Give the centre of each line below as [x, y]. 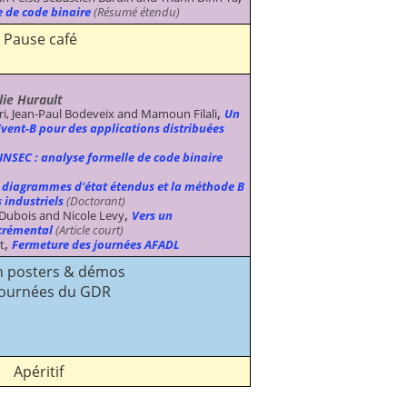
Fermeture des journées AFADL [96, 244]
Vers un [152, 215]
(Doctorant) [94, 200]
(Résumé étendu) [135, 11]
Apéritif [38, 371]
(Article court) [88, 229]
